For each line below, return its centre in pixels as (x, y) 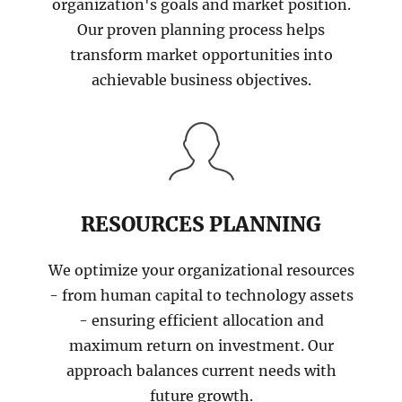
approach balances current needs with (201, 371)
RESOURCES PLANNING (201, 224)
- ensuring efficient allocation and (201, 321)
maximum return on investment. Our (201, 346)
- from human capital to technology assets (201, 296)
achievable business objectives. (201, 80)
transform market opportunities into (201, 55)
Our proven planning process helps (201, 30)
